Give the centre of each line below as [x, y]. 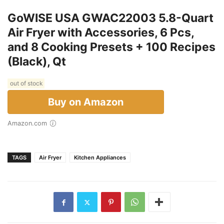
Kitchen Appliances [100, 158]
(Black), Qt [37, 62]
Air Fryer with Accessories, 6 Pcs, [101, 33]
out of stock [26, 83]
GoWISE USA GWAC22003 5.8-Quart [110, 18]
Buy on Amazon [86, 102]
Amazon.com [29, 123]
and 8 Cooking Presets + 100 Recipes [111, 47]
